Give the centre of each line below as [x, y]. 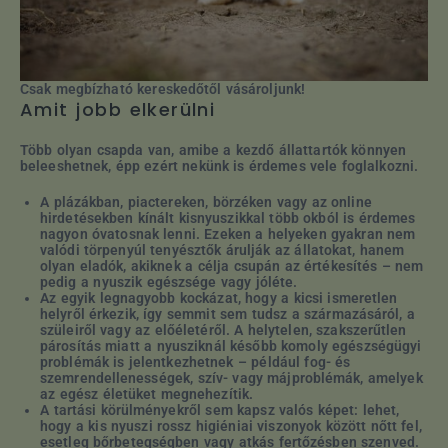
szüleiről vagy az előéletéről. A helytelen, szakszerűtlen [223, 329]
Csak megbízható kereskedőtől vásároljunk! [162, 88]
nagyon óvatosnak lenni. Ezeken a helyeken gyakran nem [228, 233]
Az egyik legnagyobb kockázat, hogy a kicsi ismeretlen [219, 297]
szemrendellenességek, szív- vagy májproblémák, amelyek [231, 377]
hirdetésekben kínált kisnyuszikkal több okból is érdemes [228, 217]
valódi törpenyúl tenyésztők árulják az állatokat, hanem [222, 249]
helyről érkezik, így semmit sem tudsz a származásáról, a [228, 313]
